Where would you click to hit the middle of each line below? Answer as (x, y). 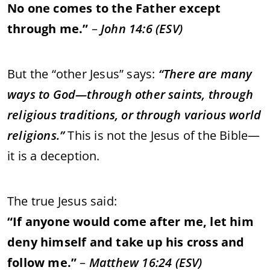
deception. (70, 155)
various (207, 115)
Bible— (240, 135)
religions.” (36, 135)
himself (65, 242)
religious (33, 115)
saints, (188, 94)
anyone (49, 221)
